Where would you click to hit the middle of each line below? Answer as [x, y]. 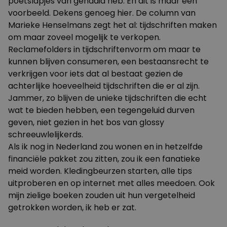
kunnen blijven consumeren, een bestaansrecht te [108, 62]
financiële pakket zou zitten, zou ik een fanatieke [104, 159]
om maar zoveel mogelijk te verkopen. [84, 37]
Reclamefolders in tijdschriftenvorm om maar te [104, 49]
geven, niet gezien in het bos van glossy [86, 122]
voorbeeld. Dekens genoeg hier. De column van [102, 13]
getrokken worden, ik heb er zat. [72, 207]
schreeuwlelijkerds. [46, 135]
